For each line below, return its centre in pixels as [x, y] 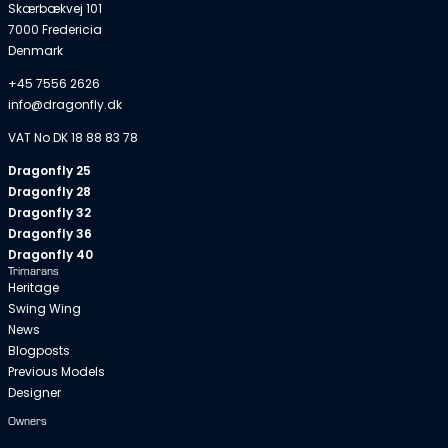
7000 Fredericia [55, 30]
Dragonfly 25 [49, 171]
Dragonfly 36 [50, 234]
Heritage [33, 288]
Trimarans [33, 271]
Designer [34, 393]
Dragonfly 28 [49, 192]
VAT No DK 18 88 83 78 [73, 138]
